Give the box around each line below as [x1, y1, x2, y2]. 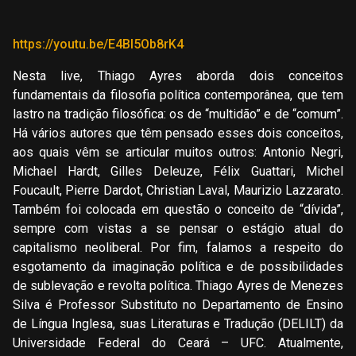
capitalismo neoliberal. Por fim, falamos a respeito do [13, 239, 343, 255]
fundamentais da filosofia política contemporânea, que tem [13, 87, 343, 103]
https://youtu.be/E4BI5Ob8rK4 [13, 36, 184, 52]
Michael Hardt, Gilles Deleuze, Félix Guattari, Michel [13, 163, 343, 179]
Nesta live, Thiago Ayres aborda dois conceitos [13, 68, 343, 83]
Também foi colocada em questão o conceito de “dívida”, [13, 201, 343, 217]
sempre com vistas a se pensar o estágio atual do [13, 220, 343, 236]
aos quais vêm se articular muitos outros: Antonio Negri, [13, 144, 343, 160]
